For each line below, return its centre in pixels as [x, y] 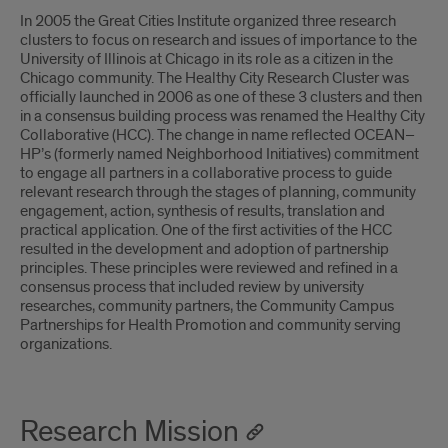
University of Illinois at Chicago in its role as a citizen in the [206, 59]
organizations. [66, 344]
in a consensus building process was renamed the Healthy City [222, 116]
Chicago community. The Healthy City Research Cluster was [214, 78]
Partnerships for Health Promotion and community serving [210, 325]
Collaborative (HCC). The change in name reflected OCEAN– [217, 135]
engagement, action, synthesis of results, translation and [202, 211]
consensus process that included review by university [192, 287]
